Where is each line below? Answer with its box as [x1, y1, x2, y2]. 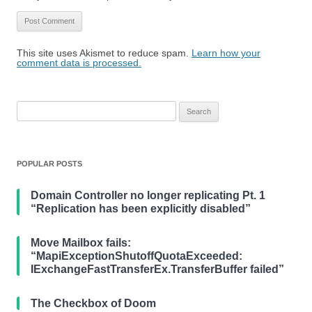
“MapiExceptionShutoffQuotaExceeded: [31, 250, 242, 262]
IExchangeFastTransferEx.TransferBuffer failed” [31, 263, 284, 275]
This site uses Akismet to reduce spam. [17, 47, 192, 58]
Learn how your [192, 47, 260, 58]
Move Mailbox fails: [31, 237, 131, 249]
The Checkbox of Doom [31, 297, 156, 309]
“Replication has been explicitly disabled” [31, 203, 251, 214]
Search [16, 103, 45, 114]
